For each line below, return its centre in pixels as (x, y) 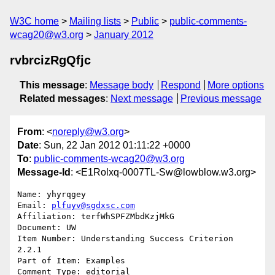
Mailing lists (95, 21)
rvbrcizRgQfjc (50, 60)
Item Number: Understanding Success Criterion (125, 239)
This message (52, 85)
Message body (122, 85)
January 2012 (124, 35)
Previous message (221, 99)
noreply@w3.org (88, 132)
